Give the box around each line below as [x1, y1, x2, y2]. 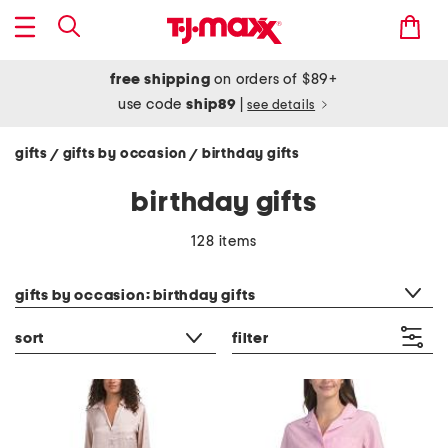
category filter [14, 263, 109, 277]
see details [247, 99, 316, 112]
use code [117, 97, 187, 112]
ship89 [186, 97, 240, 112]
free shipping [110, 72, 211, 87]
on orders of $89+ [210, 72, 338, 87]
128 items [191, 234, 257, 249]
